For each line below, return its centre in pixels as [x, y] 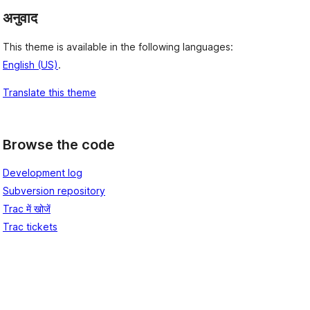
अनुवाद [20, 18]
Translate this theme [49, 92]
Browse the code [59, 144]
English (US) [30, 64]
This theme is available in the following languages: [118, 46]
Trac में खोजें [27, 209]
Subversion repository [54, 191]
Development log [43, 173]
